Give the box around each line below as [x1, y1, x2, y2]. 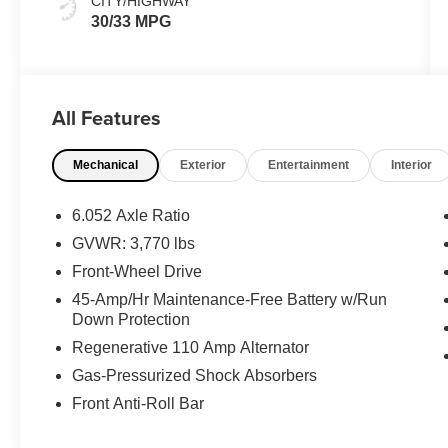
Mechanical [73, 157, 139, 172]
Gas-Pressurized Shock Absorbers [72, 366, 318, 384]
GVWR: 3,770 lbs [72, 234, 196, 252]
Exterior [180, 157, 227, 172]
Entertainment [268, 157, 350, 172]
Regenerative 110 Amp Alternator [72, 338, 310, 356]
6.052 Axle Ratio [72, 206, 191, 224]
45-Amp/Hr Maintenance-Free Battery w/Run [72, 290, 388, 308]
